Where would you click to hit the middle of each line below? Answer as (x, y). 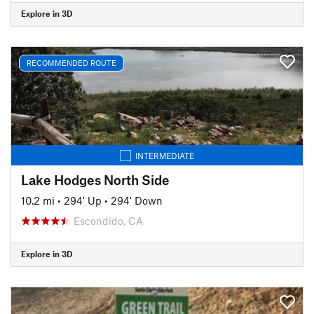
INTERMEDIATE (165, 155)
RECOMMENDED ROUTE (71, 63)
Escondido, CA (108, 220)
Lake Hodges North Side (95, 179)
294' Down (137, 200)
